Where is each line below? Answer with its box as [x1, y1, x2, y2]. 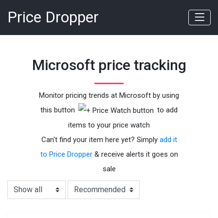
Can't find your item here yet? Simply [41, 135, 160, 145]
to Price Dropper [40, 150, 92, 159]
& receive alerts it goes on [92, 150, 178, 159]
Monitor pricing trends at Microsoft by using [39, 91, 179, 100]
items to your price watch [68, 121, 150, 130]
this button [40, 106, 77, 115]
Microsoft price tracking [32, 56, 186, 73]
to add [155, 106, 178, 115]
